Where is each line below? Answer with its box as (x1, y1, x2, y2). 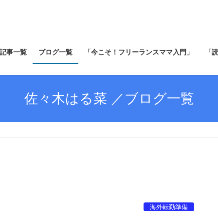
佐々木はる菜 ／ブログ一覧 (24, 91, 194, 106)
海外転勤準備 (150, 203, 188, 211)
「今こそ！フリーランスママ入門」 (84, 48, 193, 56)
